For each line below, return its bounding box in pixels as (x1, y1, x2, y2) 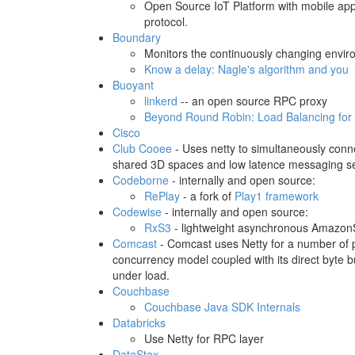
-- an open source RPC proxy (177, 93, 327, 109)
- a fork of (180, 188, 235, 204)
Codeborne (113, 172, 169, 188)
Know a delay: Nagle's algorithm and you (144, 61, 349, 77)
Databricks (113, 315, 166, 330)
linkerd (144, 93, 177, 109)
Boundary (113, 29, 161, 45)
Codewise (113, 204, 162, 219)
